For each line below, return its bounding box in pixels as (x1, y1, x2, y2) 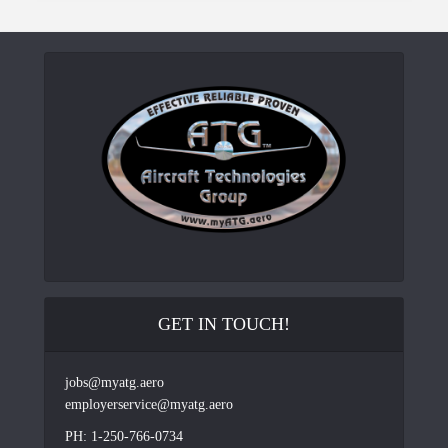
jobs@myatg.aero (65, 375, 164, 391)
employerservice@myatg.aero (65, 397, 233, 413)
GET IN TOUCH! (158, 314, 290, 335)
